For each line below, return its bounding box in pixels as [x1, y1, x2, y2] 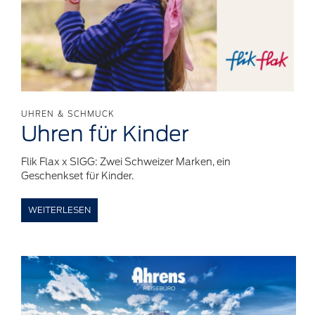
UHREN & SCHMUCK [21, 108, 115, 119]
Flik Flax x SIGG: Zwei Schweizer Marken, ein [21, 155, 231, 168]
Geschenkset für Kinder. [21, 169, 134, 182]
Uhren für [21, 120, 122, 147]
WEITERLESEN [28, 204, 91, 215]
